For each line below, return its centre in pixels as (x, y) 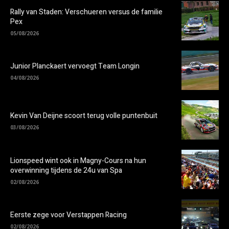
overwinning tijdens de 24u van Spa (66, 170)
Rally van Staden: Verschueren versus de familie (86, 12)
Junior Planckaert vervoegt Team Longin (75, 66)
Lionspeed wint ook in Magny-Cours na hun (78, 161)
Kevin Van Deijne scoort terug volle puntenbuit (84, 116)
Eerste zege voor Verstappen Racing (68, 215)
